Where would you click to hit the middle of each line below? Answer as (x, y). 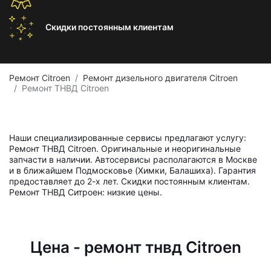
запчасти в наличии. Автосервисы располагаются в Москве (133, 159)
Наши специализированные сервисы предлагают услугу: (128, 138)
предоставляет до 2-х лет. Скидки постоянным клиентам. (129, 181)
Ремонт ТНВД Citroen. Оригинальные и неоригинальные (125, 149)
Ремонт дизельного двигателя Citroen (160, 78)
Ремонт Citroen (40, 78)
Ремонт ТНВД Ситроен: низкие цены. (86, 192)
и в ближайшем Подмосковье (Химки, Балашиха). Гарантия (132, 170)
